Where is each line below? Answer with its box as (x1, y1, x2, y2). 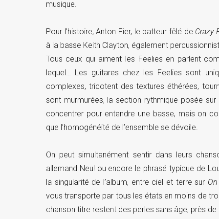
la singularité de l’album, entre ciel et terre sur (45, 177, 208, 187)
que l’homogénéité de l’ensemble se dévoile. (45, 123, 198, 132)
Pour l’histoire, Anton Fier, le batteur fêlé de (45, 27, 196, 37)
